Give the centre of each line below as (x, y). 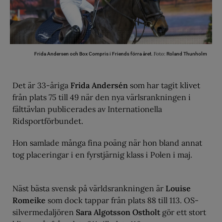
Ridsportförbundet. (48, 121)
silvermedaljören (44, 212)
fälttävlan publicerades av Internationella (87, 109)
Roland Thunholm (186, 54)
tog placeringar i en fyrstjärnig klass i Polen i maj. (102, 155)
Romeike (29, 200)
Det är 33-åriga (41, 85)
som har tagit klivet (164, 85)
